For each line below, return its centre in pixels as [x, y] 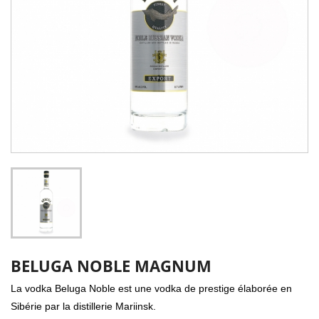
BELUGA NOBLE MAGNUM [111, 266]
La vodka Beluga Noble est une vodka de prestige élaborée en [151, 288]
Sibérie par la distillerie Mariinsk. [83, 306]
